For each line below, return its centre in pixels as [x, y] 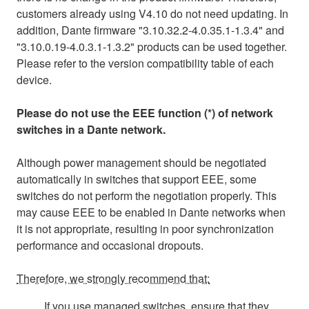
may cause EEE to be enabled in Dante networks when [151, 212]
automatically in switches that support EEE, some [137, 179]
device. [34, 79]
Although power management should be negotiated [141, 162]
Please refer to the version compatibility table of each [145, 63]
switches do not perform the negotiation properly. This [147, 195]
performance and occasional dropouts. [110, 245]
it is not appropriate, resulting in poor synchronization [145, 228]
